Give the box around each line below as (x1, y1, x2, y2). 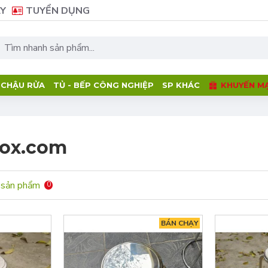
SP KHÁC (162, 80, 200, 90)
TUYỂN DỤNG (26, 4, 90, 17)
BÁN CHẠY (160, 218, 198, 228)
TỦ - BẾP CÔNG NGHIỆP (53, 80, 154, 90)
